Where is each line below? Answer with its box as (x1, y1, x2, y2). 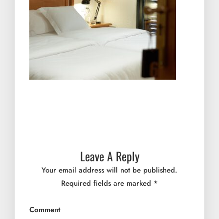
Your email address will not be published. (42, 165, 177, 175)
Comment (29, 204, 60, 215)
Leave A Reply (80, 147, 139, 165)
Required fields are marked (61, 178, 153, 189)
